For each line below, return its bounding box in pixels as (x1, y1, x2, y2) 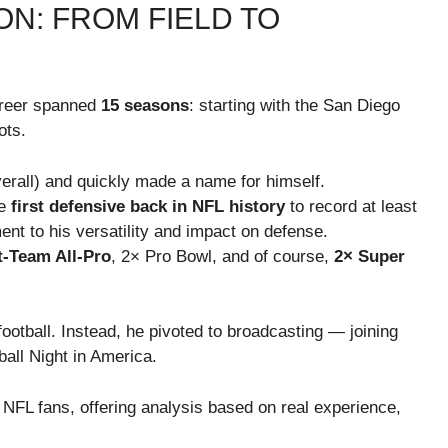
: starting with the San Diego (189, 96, 400, 116)
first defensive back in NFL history (11, 196, 285, 216)
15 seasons (101, 96, 189, 116)
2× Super (334, 246, 405, 266)
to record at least (285, 196, 417, 216)
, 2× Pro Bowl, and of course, (111, 246, 334, 266)
